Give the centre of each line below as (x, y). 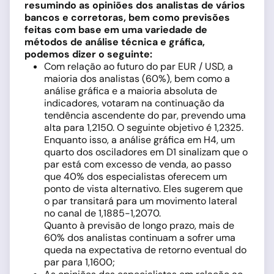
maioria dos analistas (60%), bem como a (137, 79)
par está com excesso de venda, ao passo (138, 164)
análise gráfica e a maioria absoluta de (131, 91)
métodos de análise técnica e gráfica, (115, 42)
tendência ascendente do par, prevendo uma (145, 115)
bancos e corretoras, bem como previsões (127, 17)
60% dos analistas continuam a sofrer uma (140, 238)
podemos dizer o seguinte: (88, 54)
